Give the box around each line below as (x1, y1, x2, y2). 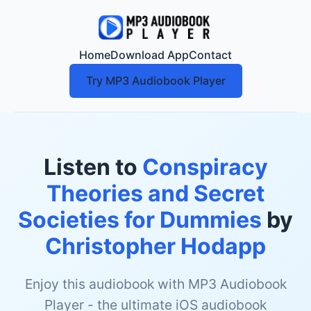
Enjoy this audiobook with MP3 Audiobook (24, 276, 287, 292)
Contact (189, 48, 232, 62)
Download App (110, 48, 189, 62)
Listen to (43, 153, 142, 180)
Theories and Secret (47, 180, 264, 207)
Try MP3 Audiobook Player (85, 74, 226, 87)
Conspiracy (142, 153, 268, 180)
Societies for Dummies (18, 206, 262, 233)
